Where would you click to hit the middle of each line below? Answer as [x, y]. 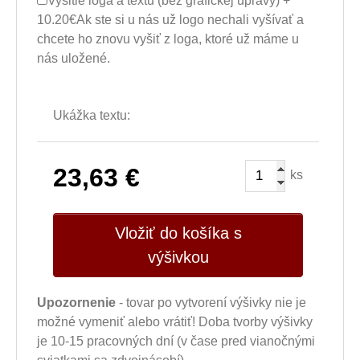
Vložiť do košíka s [178, 233]
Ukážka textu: [92, 115]
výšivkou [178, 257]
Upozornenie [76, 303]
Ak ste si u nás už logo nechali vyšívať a [190, 20]
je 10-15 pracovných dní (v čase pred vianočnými [176, 341]
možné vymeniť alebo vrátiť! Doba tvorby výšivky [175, 322]
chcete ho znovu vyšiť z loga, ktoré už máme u [168, 39]
